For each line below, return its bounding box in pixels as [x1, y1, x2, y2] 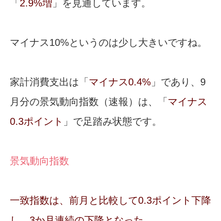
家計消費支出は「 [10, 76, 89, 88]
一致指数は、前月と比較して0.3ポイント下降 [10, 195, 211, 206]
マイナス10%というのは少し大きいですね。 [10, 37, 207, 48]
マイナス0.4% [89, 76, 151, 88]
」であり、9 [151, 76, 206, 88]
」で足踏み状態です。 [63, 116, 162, 127]
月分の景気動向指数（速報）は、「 [10, 96, 168, 108]
